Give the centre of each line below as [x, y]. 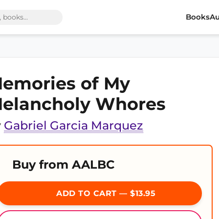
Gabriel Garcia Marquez [74, 125]
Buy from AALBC [63, 164]
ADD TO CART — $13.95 [105, 193]
